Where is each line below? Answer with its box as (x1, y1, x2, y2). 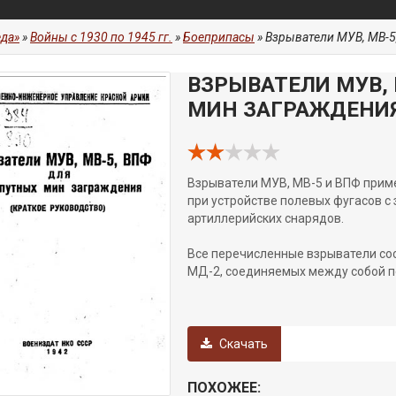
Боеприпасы (183, 30, 255, 44)
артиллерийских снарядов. (187, 211, 344, 225)
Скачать (217, 337, 268, 351)
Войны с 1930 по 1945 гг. (30, 30, 172, 44)
